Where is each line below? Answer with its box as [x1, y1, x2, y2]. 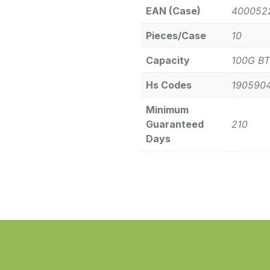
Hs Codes [146, 79, 192, 92]
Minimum [146, 104, 189, 116]
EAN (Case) [146, 5, 201, 17]
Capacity [146, 54, 190, 67]
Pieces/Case [146, 30, 206, 42]
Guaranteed [146, 118, 204, 131]
